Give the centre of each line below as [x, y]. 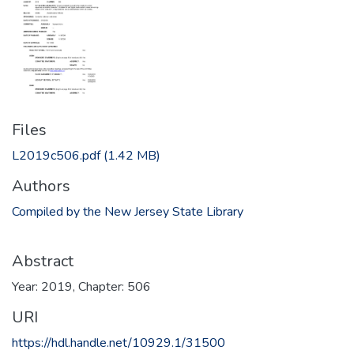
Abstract [43, 261]
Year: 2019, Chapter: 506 [81, 286]
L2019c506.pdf [56, 155]
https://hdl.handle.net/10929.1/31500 [119, 343]
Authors [41, 186]
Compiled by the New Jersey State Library [128, 211]
